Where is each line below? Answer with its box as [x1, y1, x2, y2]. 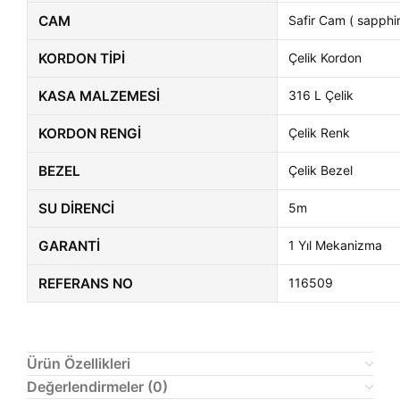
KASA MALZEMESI [38, 87, 160, 105]
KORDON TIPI [38, 50, 125, 68]
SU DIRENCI [38, 200, 114, 218]
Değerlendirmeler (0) [27, 378, 168, 396]
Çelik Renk [288, 125, 350, 141]
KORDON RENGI [38, 125, 141, 143]
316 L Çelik [288, 87, 354, 104]
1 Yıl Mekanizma [288, 237, 382, 254]
